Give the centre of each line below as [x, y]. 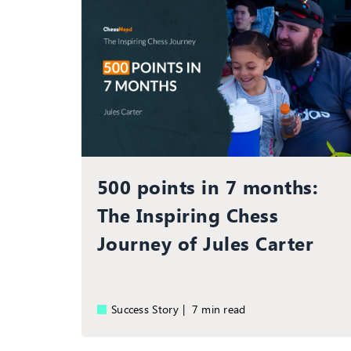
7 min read [222, 309]
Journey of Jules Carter [206, 242]
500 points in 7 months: [208, 186]
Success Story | [152, 309]
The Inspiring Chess [188, 214]
